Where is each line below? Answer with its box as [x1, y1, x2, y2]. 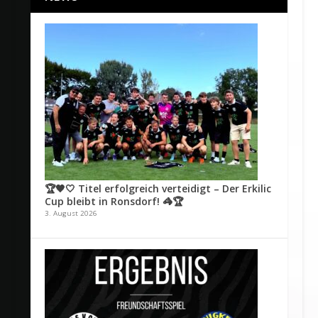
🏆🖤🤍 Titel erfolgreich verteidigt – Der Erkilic [44, 182, 271, 196]
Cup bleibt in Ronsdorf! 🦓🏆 [44, 194, 183, 209]
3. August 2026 [44, 209, 97, 219]
